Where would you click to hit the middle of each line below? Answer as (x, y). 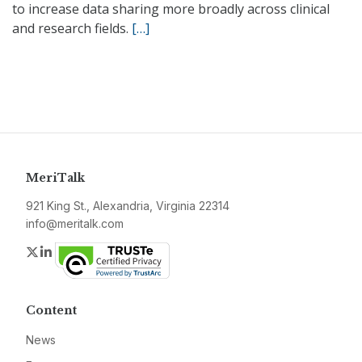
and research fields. (72, 28)
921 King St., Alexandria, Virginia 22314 (128, 206)
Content (51, 310)
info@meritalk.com (75, 223)
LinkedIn (79, 251)
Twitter (60, 251)
